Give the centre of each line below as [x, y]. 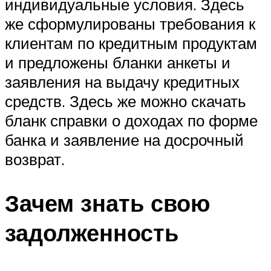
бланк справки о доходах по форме [131, 121]
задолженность [92, 233]
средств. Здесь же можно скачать [126, 101]
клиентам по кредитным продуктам [131, 43]
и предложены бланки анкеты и [118, 63]
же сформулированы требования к [130, 24]
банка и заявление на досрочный [124, 140]
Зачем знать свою [107, 203]
